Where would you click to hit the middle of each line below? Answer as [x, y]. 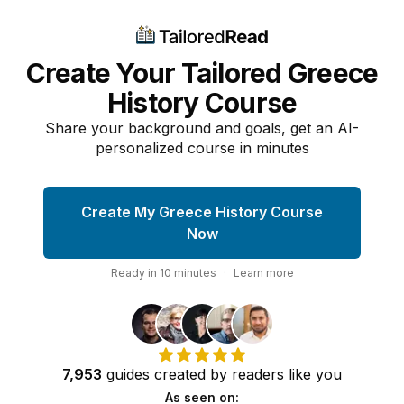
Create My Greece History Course [202, 212]
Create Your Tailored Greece [202, 73]
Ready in [135, 273]
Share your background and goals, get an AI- [202, 128]
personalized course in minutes [202, 148]
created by [191, 374]
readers [258, 374]
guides [128, 374]
